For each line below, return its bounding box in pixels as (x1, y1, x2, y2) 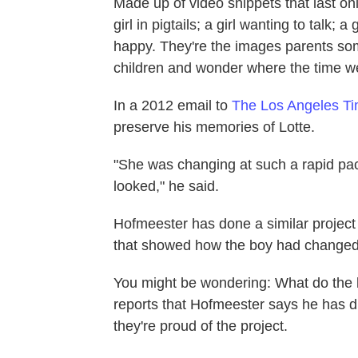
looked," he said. (113, 177, 219, 194)
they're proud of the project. (113, 317, 288, 334)
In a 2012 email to (113, 97, 232, 113)
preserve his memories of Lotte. (113, 118, 315, 135)
